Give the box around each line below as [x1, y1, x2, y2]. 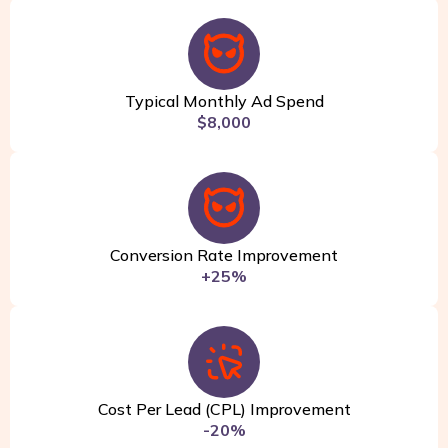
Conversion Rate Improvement [110, 244, 338, 265]
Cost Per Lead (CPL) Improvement [97, 398, 351, 419]
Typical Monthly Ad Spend [124, 90, 324, 111]
